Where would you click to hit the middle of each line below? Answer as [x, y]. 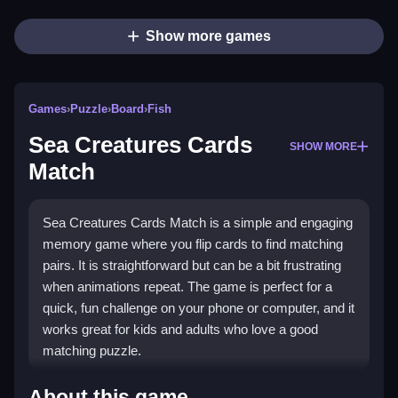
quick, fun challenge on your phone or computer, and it [199, 308]
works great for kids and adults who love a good [180, 330]
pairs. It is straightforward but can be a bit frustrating [192, 266]
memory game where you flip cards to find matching [193, 244]
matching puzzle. [92, 351]
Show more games [208, 36]
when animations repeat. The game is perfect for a [187, 287]
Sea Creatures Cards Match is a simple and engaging [198, 223]
